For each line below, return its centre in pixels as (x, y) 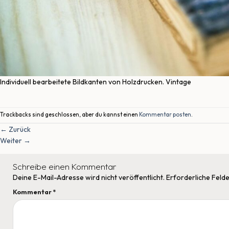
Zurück (19, 130)
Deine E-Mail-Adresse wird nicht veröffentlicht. (89, 178)
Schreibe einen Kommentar (65, 167)
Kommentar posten (165, 115)
